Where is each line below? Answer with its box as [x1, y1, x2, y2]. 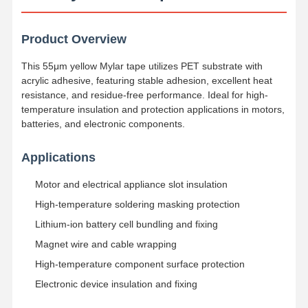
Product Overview [21, 32, 126, 46]
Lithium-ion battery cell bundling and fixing [34, 218, 218, 230]
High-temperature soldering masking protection [34, 198, 240, 210]
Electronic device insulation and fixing [34, 278, 197, 289]
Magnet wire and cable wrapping [34, 238, 177, 250]
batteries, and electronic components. [21, 118, 185, 129]
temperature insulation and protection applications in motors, [21, 103, 285, 115]
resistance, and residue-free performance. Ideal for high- [21, 89, 268, 100]
